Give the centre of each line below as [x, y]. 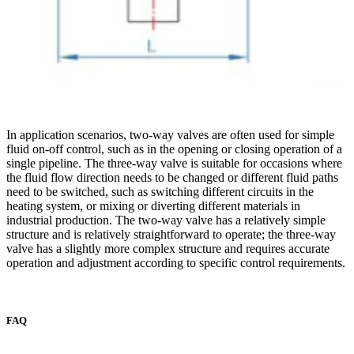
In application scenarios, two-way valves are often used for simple [170, 134]
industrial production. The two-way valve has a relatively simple [166, 220]
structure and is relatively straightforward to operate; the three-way [171, 234]
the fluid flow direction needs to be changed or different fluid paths [172, 177]
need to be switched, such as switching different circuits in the [160, 191]
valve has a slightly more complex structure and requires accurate [168, 248]
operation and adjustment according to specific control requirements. [176, 262]
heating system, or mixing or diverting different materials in [153, 205]
